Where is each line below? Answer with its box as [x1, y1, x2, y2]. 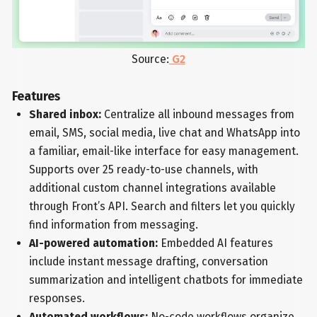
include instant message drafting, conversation [28, 255, 268, 269]
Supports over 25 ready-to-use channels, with [28, 163, 258, 177]
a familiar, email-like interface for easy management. [28, 144, 299, 158]
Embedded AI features [157, 236, 273, 250]
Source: [132, 52, 169, 67]
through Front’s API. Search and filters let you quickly [28, 200, 295, 214]
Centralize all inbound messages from [103, 108, 294, 122]
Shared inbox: [28, 108, 104, 122]
